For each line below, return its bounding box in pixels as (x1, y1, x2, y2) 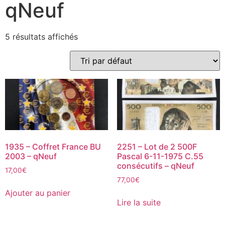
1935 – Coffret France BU (5, 142, 101, 152)
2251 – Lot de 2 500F (117, 142, 197, 152)
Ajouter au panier (5, 188, 70, 198)
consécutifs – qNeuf (117, 161, 194, 171)
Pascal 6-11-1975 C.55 (117, 151, 203, 162)
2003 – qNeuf (5, 151, 57, 162)
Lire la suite (117, 197, 161, 208)
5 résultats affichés (5, 31, 78, 42)
